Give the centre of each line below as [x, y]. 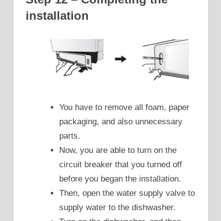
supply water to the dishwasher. [117, 207]
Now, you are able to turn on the [118, 150]
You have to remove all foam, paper [124, 107]
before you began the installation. [120, 179]
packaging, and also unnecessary [121, 121]
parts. [70, 136]
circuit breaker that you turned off [121, 164]
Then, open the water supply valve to [127, 193]
